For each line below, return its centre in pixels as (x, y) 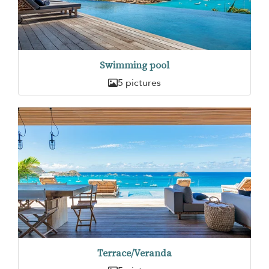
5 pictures (139, 83)
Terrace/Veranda (134, 253)
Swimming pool (134, 65)
